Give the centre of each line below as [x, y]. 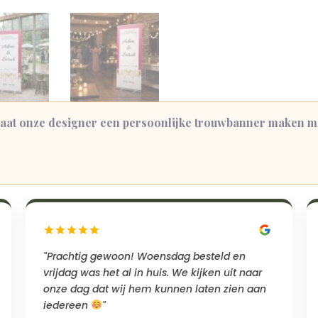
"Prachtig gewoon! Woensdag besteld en [144, 256]
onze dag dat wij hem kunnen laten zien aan [154, 289]
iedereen [67, 305]
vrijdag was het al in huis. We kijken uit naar [152, 272]
